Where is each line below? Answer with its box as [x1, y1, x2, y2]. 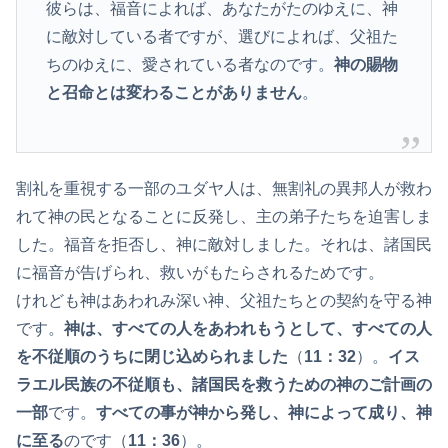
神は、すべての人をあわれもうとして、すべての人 [64, 320, 432, 338]
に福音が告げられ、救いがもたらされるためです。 [16, 264, 384, 282]
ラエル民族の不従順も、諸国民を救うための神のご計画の [16, 376, 432, 394]
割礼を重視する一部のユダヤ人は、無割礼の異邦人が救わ [16, 180, 432, 198]
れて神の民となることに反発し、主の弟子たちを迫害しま [16, 208, 432, 226]
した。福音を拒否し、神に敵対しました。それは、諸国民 [16, 236, 432, 254]
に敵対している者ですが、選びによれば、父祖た [45, 27, 398, 45]
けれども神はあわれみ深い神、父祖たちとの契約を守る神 [16, 292, 432, 310]
